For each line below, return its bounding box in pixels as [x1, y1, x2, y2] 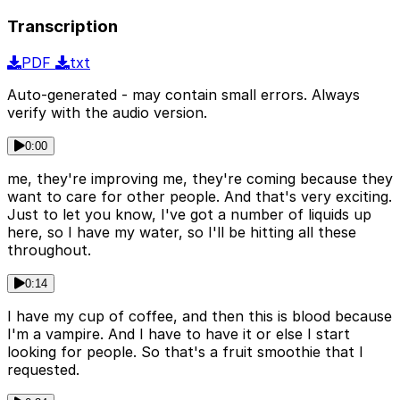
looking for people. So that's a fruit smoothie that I [7, 342, 363, 361]
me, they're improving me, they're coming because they [7, 169, 393, 187]
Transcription [7, 16, 118, 37]
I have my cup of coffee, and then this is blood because [7, 306, 392, 325]
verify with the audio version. [7, 103, 207, 121]
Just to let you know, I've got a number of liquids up [7, 204, 371, 223]
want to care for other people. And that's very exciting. [7, 187, 392, 205]
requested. [7, 360, 79, 379]
